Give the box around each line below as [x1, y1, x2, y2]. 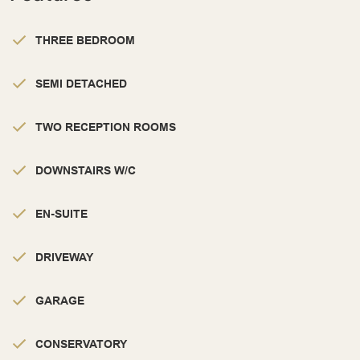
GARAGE [35, 293, 84, 307]
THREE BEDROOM [35, 33, 135, 47]
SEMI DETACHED [35, 76, 127, 90]
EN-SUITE [35, 207, 88, 220]
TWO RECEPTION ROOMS [35, 120, 176, 133]
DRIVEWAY [35, 250, 93, 264]
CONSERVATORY [35, 337, 127, 350]
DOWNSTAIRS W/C [35, 163, 136, 177]
